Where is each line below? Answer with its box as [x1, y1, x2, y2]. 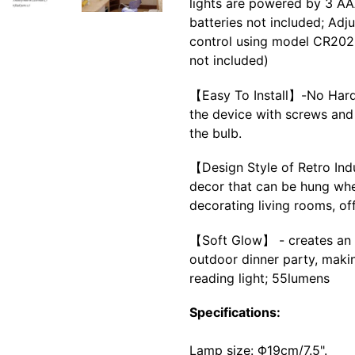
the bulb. [189, 124, 242, 141]
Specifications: [189, 304, 281, 321]
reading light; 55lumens [189, 269, 330, 286]
